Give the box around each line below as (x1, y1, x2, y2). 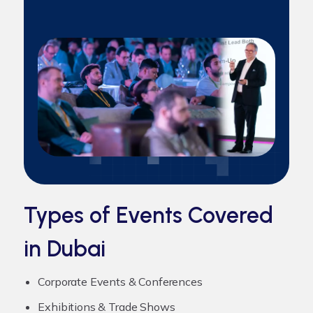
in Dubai (24, 235, 106, 262)
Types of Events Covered (24, 201, 274, 228)
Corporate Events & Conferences (38, 274, 203, 289)
